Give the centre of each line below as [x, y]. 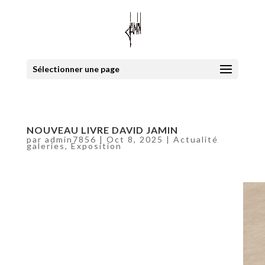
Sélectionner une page [76, 69]
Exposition [96, 146]
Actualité [195, 139]
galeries [46, 146]
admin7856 [70, 139]
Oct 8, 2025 [135, 139]
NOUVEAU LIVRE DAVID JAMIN [102, 130]
